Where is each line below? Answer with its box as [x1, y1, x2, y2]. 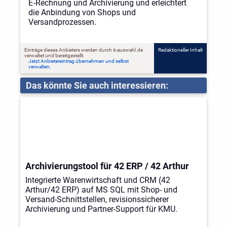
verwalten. [28, 63, 51, 69]
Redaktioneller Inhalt [158, 47, 203, 53]
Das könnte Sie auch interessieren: [26, 80, 169, 91]
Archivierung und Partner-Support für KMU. [25, 204, 177, 214]
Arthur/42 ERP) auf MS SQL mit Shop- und [25, 185, 177, 195]
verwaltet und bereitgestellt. [24, 52, 85, 58]
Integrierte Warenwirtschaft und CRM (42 [25, 175, 170, 185]
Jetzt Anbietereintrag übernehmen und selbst [28, 58, 129, 64]
